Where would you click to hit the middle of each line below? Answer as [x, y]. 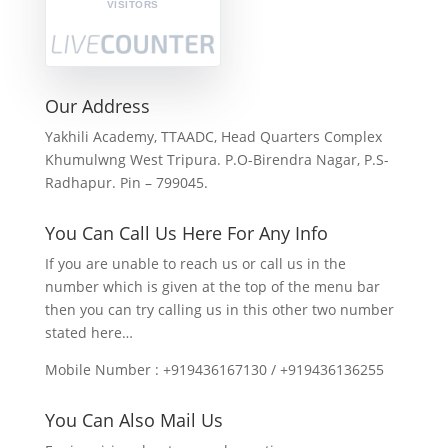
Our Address [97, 106]
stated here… [88, 332]
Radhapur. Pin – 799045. [126, 182]
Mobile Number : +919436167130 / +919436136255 [214, 369]
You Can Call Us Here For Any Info [186, 233]
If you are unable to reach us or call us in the [195, 263]
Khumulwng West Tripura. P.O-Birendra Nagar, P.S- [216, 159]
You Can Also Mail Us [133, 420]
